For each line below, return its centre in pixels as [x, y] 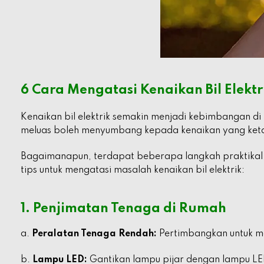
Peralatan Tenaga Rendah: [94, 234]
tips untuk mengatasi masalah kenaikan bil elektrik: [133, 170]
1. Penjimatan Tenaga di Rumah [123, 209]
